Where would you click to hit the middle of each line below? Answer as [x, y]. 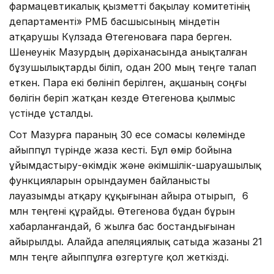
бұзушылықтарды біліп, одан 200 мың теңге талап [133, 67]
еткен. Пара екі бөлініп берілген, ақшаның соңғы [128, 82]
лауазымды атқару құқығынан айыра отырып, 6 [129, 195]
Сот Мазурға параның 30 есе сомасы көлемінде [127, 134]
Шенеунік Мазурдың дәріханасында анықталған [128, 52]
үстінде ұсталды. [51, 113]
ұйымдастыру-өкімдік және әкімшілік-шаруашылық [135, 165]
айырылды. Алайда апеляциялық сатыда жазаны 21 [136, 241]
